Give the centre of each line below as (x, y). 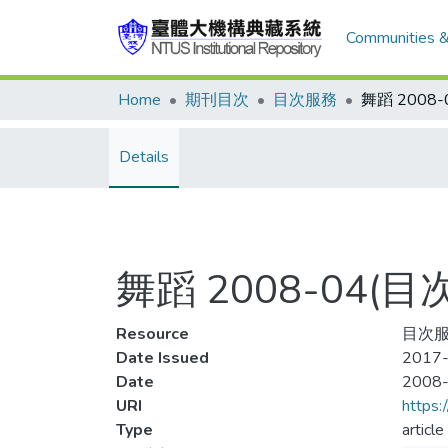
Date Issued (162, 358)
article (422, 430)
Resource (152, 334)
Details (144, 157)
